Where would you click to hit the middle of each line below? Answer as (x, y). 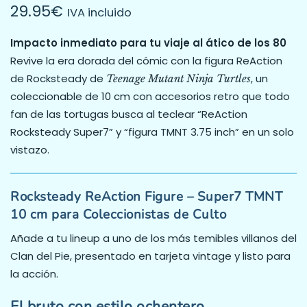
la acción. (34, 274)
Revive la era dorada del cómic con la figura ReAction (146, 61)
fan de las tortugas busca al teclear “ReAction (129, 114)
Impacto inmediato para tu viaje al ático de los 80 (148, 43)
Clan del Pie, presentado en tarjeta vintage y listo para (150, 256)
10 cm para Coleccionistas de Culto (118, 214)
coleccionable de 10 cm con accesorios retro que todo (150, 96)
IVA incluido (99, 13)
